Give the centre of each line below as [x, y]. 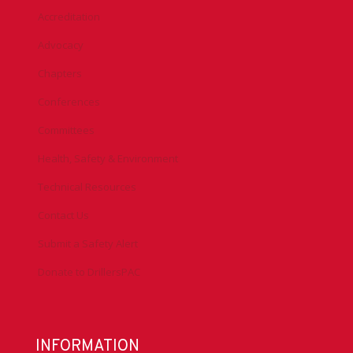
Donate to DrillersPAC [89, 272]
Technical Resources [87, 187]
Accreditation [69, 17]
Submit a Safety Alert [88, 244]
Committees [66, 130]
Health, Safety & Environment [108, 159]
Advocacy [61, 45]
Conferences [69, 102]
